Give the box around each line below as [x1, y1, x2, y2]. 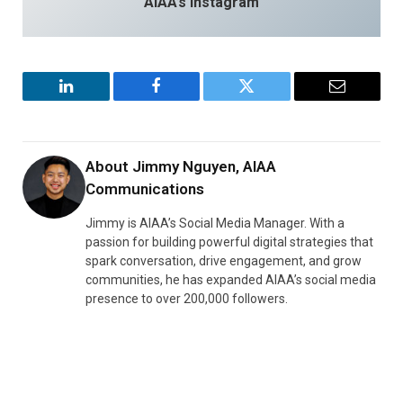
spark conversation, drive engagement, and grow [85, 253, 362, 268]
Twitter [245, 91, 292, 108]
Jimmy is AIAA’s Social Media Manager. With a [85, 215, 345, 230]
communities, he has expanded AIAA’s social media [85, 272, 376, 287]
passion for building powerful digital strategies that [85, 234, 373, 249]
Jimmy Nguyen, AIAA [132, 157, 276, 175]
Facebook [155, 91, 219, 108]
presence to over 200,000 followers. [85, 291, 288, 306]
